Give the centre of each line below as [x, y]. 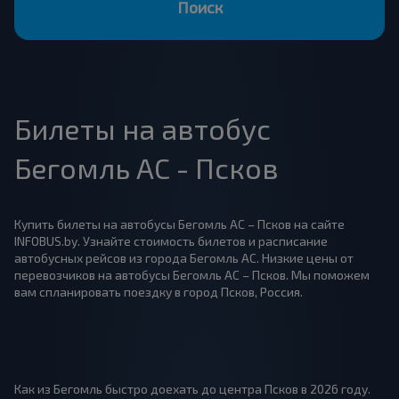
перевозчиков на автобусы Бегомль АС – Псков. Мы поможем [192, 275]
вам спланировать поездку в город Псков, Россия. [159, 292]
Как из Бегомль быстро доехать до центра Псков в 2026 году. [192, 389]
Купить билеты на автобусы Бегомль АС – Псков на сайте [179, 224]
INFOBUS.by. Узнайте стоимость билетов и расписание [171, 241]
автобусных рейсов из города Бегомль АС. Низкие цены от [184, 258]
